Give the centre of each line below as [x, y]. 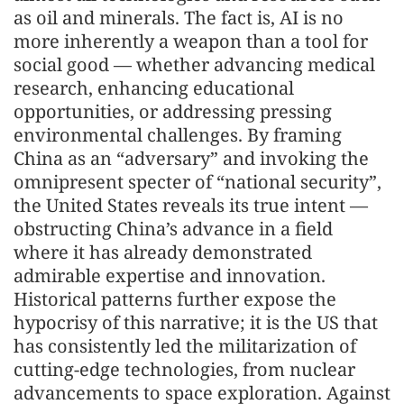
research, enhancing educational [154, 88]
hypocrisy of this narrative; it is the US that [196, 322]
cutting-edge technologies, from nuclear [184, 369]
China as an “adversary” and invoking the [191, 158]
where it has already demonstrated [163, 252]
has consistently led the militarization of [185, 346]
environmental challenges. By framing [178, 135]
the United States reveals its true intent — [191, 205]
